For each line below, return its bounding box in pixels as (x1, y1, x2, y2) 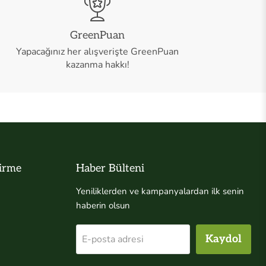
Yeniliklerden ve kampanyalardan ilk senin (76, 185, 245, 197)
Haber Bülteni (76, 161, 145, 175)
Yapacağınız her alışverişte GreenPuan (16, 45, 179, 58)
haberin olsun (76, 199, 131, 211)
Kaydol (205, 232, 242, 245)
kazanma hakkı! (65, 58, 129, 71)
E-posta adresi (82, 232, 144, 246)
